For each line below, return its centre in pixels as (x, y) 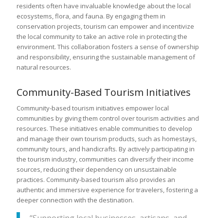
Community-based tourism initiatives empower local (92, 108)
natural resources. (44, 67)
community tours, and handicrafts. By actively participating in (105, 149)
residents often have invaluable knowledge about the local (103, 6)
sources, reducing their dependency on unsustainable (96, 170)
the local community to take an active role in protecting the (102, 36)
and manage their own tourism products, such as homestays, (106, 139)
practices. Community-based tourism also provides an (96, 180)
